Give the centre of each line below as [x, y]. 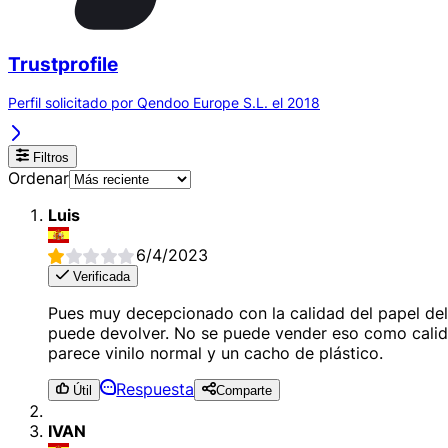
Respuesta [155, 389]
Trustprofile [63, 64]
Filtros [49, 157]
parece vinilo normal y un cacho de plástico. [215, 352]
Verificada [100, 276]
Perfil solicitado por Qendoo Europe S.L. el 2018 [164, 103]
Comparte [243, 391]
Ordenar [38, 177]
